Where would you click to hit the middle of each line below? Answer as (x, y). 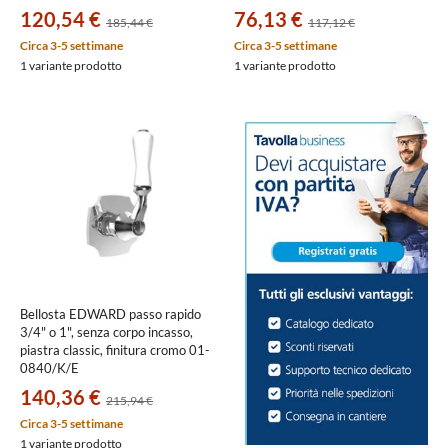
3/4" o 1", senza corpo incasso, (106, 332)
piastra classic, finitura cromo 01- (115, 350)
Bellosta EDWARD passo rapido (110, 314)
